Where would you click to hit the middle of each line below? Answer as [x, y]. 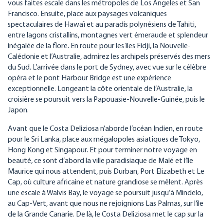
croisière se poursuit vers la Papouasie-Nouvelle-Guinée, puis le [106, 100]
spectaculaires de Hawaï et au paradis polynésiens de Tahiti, [102, 25]
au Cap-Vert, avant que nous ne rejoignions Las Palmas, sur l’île [106, 204]
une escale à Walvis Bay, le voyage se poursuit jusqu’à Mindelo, [105, 193]
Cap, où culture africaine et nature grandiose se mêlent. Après [105, 182]
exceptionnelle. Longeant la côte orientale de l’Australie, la [100, 89]
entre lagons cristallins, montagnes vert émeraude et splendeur [108, 35]
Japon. [18, 110]
